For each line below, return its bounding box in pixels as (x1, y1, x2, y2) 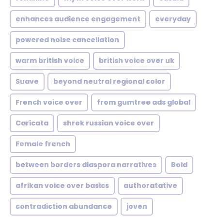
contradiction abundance (15, 201, 112, 211)
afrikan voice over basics (15, 181, 109, 190)
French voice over (15, 97, 82, 107)
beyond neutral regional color (53, 77, 165, 86)
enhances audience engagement (15, 14, 140, 24)
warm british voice (15, 56, 84, 65)
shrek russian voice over (63, 118, 154, 128)
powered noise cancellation (15, 35, 119, 45)
